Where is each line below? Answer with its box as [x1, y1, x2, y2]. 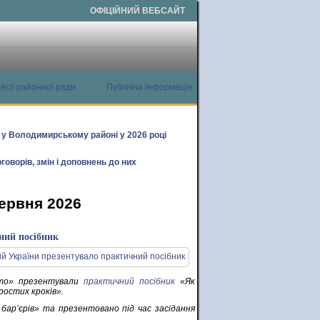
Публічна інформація [106, 82, 192, 92]
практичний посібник [84, 276, 175, 286]
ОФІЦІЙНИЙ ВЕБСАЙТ [90, 6, 185, 16]
